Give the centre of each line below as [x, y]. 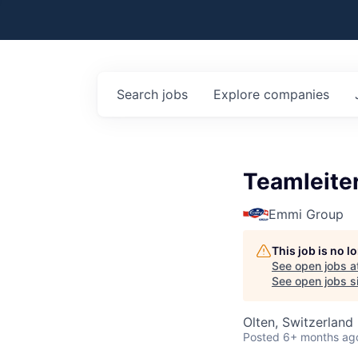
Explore [239, 94]
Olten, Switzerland [298, 322]
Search [139, 94]
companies [296, 94]
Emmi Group [306, 214]
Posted [261, 337]
